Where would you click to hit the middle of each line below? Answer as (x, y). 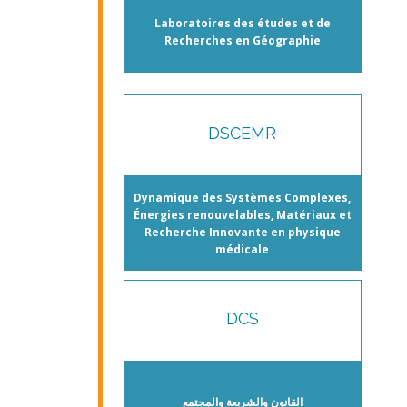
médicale (243, 249)
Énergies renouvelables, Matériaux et (242, 214)
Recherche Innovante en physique (242, 232)
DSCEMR (243, 133)
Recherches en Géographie (242, 40)
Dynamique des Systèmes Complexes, (243, 197)
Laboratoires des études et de (242, 23)
